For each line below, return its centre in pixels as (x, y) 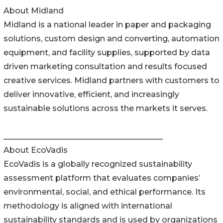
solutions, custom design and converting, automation (111, 39)
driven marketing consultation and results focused (105, 67)
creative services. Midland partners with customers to (111, 81)
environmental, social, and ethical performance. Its (105, 192)
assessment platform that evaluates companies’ (102, 178)
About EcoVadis (36, 150)
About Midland (34, 11)
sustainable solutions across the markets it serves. (106, 109)
